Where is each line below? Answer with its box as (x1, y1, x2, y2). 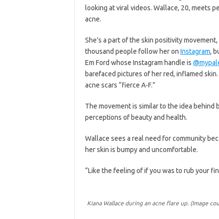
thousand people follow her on (85, 47, 180, 55)
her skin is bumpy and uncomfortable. (85, 145, 198, 153)
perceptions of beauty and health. (85, 113, 187, 121)
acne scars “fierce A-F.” (85, 81, 155, 89)
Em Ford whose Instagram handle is (85, 58, 193, 66)
